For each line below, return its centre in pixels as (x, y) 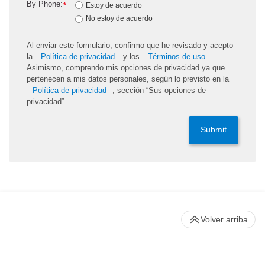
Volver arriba (224, 219)
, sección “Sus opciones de (159, 90)
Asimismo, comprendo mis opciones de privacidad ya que (126, 67)
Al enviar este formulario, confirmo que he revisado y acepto (130, 45)
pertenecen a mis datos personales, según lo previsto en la (128, 79)
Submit (214, 130)
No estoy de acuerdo (119, 18)
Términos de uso (177, 56)
